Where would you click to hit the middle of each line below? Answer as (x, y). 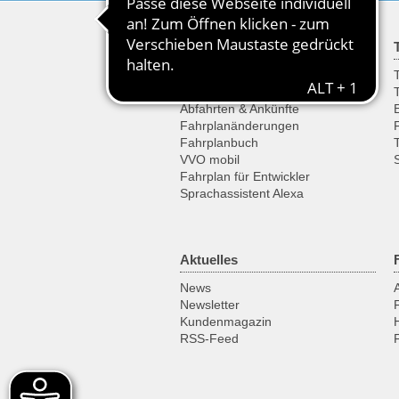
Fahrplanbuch (219, 142)
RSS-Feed (209, 338)
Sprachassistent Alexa (242, 193)
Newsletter (210, 305)
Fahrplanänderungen (240, 126)
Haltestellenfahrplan (236, 92)
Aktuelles (209, 260)
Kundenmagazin (226, 322)
